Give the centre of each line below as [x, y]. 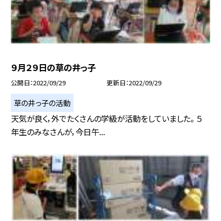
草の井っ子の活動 [42, 102]
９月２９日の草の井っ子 [54, 68]
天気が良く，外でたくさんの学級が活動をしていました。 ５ [107, 118]
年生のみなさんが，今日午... [58, 131]
